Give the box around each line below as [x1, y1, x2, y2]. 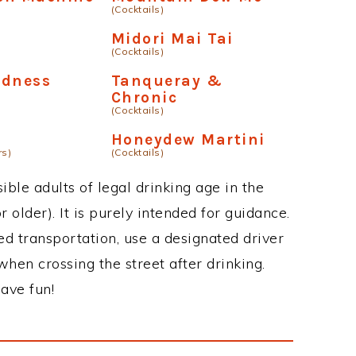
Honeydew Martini [110, 130, 265, 149]
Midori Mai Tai [110, 29, 234, 48]
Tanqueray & [110, 71, 223, 90]
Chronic [110, 87, 178, 106]
